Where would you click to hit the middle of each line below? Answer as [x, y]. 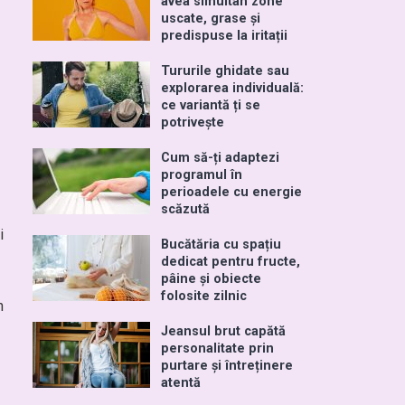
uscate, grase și [211, 19]
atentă [181, 383]
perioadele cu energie [231, 192]
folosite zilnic [204, 296]
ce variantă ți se [211, 105]
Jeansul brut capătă [223, 331]
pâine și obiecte [211, 279]
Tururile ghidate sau [225, 71]
